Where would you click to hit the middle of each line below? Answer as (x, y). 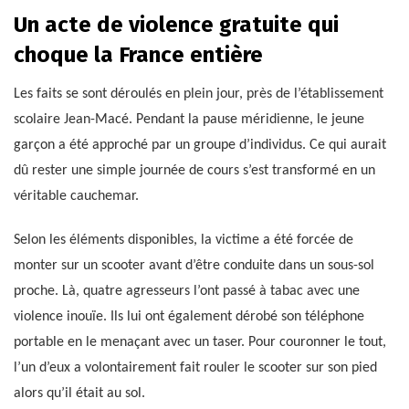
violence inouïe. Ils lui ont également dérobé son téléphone (189, 316)
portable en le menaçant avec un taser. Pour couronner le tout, (200, 342)
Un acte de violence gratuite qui (176, 24)
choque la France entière (138, 54)
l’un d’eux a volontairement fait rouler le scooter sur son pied (195, 367)
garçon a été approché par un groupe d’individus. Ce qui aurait (200, 145)
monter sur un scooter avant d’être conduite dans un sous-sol (194, 265)
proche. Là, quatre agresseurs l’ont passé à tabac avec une (187, 291)
